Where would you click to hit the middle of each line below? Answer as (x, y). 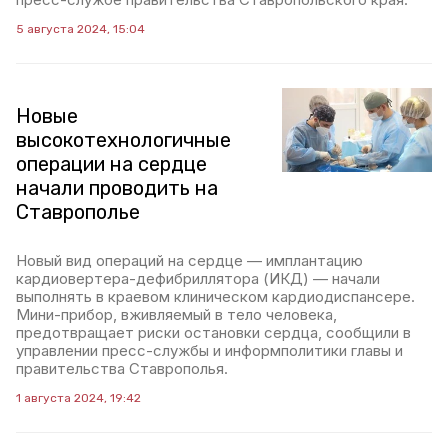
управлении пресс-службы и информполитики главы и (209, 350)
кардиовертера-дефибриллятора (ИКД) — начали (198, 278)
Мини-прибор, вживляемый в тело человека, (176, 314)
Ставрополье (78, 212)
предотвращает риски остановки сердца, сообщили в (213, 332)
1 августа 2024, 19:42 (78, 398)
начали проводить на (117, 188)
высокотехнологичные (123, 140)
